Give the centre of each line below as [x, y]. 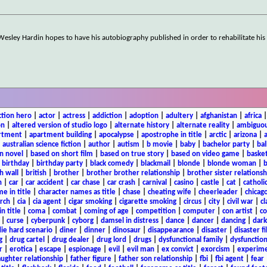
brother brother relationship [133, 173]
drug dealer [70, 240]
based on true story [132, 154]
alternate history [142, 125]
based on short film [62, 154]
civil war [240, 201]
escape [50, 249]
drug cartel [27, 240]
